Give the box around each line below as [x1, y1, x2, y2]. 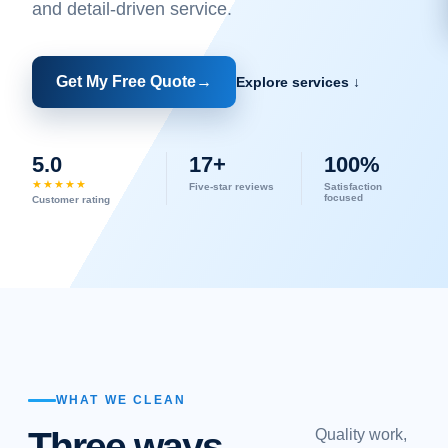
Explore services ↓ [236, 74, 360, 90]
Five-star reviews [189, 181, 274, 192]
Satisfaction [324, 181, 382, 192]
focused [324, 192, 363, 203]
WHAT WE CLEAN [56, 393, 187, 407]
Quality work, [315, 426, 407, 443]
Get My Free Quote [56, 73, 196, 90]
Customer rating [32, 194, 110, 205]
